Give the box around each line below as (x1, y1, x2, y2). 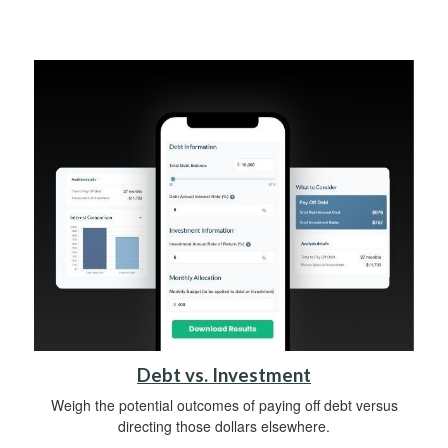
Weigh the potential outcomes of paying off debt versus (50, 395, 398, 415)
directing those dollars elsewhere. (118, 416, 330, 436)
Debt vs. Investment (137, 364, 311, 386)
